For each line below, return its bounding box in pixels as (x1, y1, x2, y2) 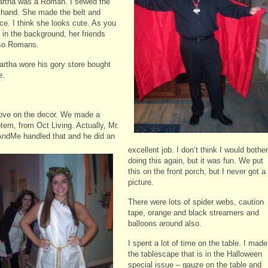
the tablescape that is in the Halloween (128, 249, 262, 258)
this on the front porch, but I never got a (128, 166, 266, 176)
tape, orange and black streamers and (128, 208, 259, 217)
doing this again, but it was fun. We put (128, 156, 263, 165)
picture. (128, 177, 154, 187)
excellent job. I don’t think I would (128, 145, 246, 154)
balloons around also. (128, 218, 202, 228)
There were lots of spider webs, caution (128, 197, 264, 206)
